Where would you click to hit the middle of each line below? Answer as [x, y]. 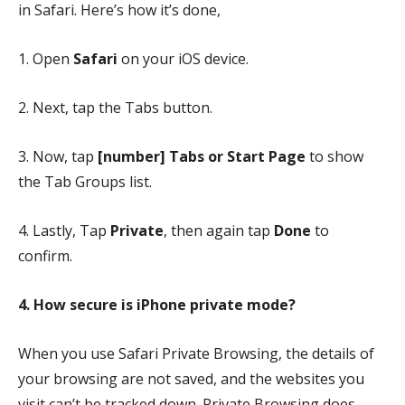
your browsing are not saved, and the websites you [191, 378]
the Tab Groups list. [85, 181]
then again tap [222, 230]
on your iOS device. [187, 58]
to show [334, 156]
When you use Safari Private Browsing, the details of [196, 353]
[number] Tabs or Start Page [202, 156]
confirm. [47, 255]
